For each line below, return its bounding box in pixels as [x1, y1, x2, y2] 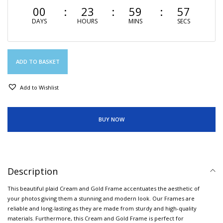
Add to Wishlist [20, 83, 59, 91]
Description [7, 165, 58, 178]
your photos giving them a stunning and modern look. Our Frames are [7, 195, 195, 203]
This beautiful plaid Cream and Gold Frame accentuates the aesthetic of [7, 185, 200, 193]
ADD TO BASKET [15, 57, 60, 65]
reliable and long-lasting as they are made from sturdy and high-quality [7, 205, 197, 213]
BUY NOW [99, 115, 124, 123]
